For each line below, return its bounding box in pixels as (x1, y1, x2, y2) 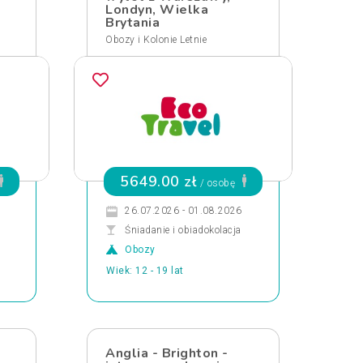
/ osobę (197, 177, 238, 189)
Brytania (105, 14, 160, 32)
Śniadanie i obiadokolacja (125, 224, 241, 236)
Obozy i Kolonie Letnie (105, 34, 207, 45)
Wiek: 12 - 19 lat (106, 265, 184, 276)
